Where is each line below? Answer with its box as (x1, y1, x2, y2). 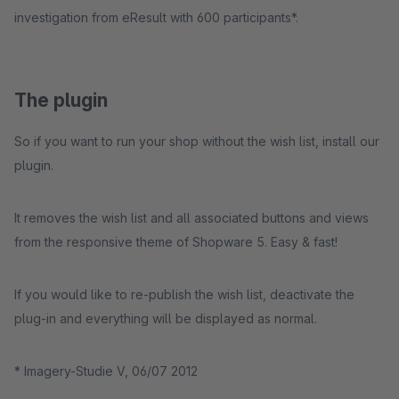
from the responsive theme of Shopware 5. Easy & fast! (14, 234, 338, 249)
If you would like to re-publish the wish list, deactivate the (14, 287, 354, 302)
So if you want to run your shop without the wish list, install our (14, 134, 379, 149)
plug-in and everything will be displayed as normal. (14, 311, 317, 326)
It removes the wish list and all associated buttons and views (14, 210, 369, 225)
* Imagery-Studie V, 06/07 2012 (14, 363, 198, 379)
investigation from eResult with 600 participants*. (14, 10, 298, 25)
